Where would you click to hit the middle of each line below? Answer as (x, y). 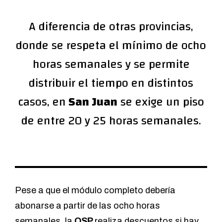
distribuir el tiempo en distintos (111, 83)
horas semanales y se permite (111, 65)
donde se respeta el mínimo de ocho (111, 46)
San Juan (91, 102)
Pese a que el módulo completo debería (95, 191)
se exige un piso (161, 102)
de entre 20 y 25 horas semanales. (111, 121)
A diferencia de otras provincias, (111, 27)
